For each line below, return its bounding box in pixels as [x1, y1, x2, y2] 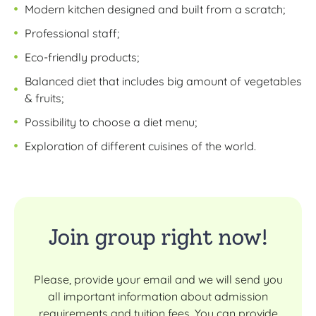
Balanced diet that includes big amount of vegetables [25, 74, 302, 89]
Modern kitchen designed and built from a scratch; [25, 2, 285, 17]
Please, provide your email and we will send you [33, 272, 283, 287]
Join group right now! [48, 224, 268, 251]
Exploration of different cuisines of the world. [25, 139, 256, 154]
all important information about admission [48, 289, 268, 304]
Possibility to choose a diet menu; [25, 115, 197, 130]
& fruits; [25, 91, 63, 106]
